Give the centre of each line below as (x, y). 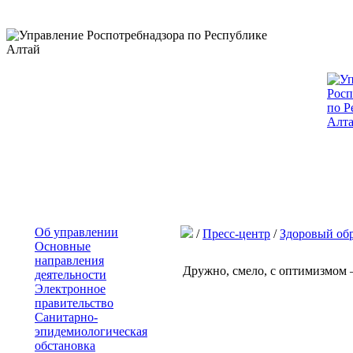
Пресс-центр (236, 234)
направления (69, 260)
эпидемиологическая (91, 331)
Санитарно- (66, 317)
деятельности (71, 275)
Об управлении (76, 232)
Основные (63, 246)
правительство (74, 303)
